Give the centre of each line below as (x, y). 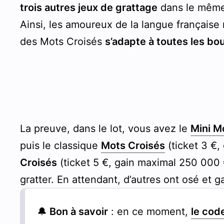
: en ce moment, (150, 211)
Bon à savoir (78, 211)
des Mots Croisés (63, 41)
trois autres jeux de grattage (89, 7)
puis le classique (61, 145)
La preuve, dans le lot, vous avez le (105, 128)
